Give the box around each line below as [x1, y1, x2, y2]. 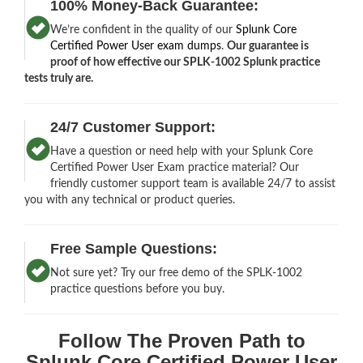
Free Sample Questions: [50, 240, 218, 257]
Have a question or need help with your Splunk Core [50, 145, 314, 157]
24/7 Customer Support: [50, 118, 216, 135]
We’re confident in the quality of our [50, 23, 237, 36]
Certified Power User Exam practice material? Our [50, 161, 300, 173]
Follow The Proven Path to [58, 329, 305, 352]
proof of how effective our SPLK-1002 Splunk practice [50, 56, 321, 68]
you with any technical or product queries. [24, 194, 235, 206]
